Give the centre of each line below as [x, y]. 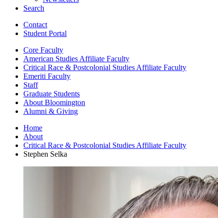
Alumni [36, 111]
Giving [66, 111]
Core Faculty [43, 50]
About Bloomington [54, 102]
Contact [35, 24]
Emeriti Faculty [47, 76]
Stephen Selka [45, 154]
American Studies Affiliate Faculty [76, 58]
